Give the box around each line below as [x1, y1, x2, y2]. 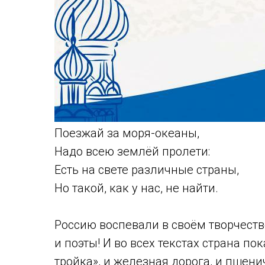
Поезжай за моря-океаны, [54, 126, 199, 140]
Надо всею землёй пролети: [54, 144, 210, 159]
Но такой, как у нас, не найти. [54, 181, 218, 195]
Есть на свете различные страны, [54, 163, 239, 177]
